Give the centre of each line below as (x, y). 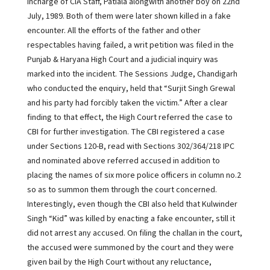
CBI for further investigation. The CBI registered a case (126, 132)
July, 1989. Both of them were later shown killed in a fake (129, 16)
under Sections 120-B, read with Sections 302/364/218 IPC (130, 146)
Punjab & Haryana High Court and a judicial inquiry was (122, 60)
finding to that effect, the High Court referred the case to (130, 118)
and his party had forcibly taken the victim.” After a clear (127, 103)
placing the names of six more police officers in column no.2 (134, 175)
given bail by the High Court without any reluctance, (119, 262)
